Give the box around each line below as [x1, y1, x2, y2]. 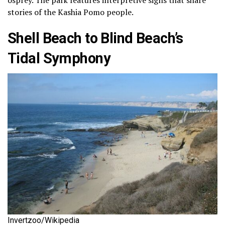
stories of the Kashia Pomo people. [8, 6, 134, 18]
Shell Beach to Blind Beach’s [8, 29, 183, 47]
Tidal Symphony [8, 49, 110, 67]
